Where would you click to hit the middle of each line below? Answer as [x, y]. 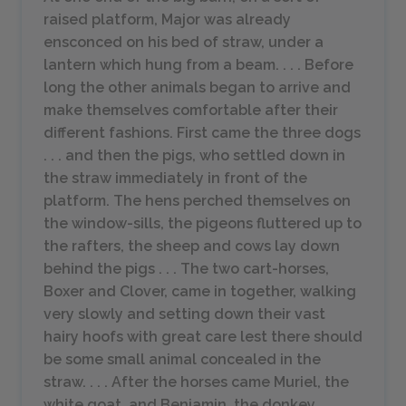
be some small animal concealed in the [182, 359]
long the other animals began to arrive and [197, 87]
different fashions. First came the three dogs [202, 133]
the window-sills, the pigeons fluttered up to [203, 223]
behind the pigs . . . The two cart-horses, [186, 269]
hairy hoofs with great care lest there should [203, 337]
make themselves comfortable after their [191, 110]
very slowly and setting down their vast [184, 314]
